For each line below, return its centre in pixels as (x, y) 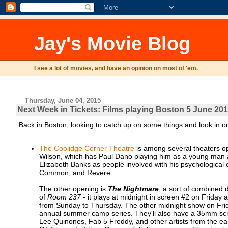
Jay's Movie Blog (112, 44)
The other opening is (73, 189)
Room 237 (64, 197)
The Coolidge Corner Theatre (87, 148)
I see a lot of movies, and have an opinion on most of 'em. (116, 68)
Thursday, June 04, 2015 (63, 101)
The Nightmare (133, 189)
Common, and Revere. (76, 173)
